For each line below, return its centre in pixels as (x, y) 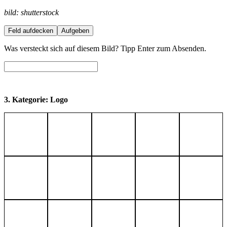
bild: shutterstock (31, 12)
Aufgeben (75, 30)
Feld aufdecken (31, 30)
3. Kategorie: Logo (36, 99)
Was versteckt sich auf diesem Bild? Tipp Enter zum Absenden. (105, 48)
